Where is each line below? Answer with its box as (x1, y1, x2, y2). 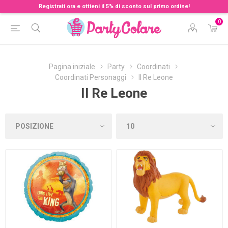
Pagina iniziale (49, 63, 95, 71)
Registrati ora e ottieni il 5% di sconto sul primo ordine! (38, 3, 190, 10)
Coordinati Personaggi (55, 73, 126, 81)
